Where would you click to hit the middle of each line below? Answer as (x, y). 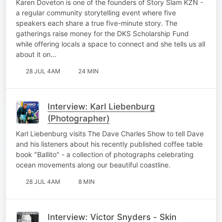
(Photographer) (79, 118)
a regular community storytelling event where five (96, 12)
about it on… (36, 54)
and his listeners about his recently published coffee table (109, 144)
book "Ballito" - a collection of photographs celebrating (105, 154)
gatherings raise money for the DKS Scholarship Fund (102, 33)
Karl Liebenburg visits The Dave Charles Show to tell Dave (110, 133)
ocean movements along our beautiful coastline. (93, 165)
